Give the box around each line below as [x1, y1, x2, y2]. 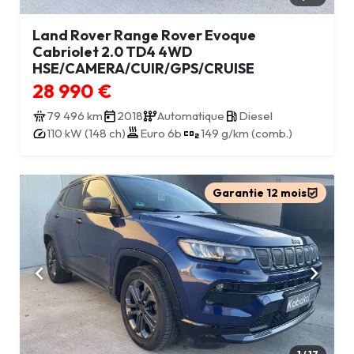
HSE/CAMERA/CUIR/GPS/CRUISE [32, 59, 254, 78]
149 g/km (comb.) [201, 126, 292, 141]
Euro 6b [140, 126, 182, 141]
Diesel [239, 108, 273, 124]
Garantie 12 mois [213, 186, 307, 201]
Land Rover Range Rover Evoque [32, 26, 256, 45]
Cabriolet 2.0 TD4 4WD [32, 43, 192, 62]
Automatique [157, 108, 224, 124]
